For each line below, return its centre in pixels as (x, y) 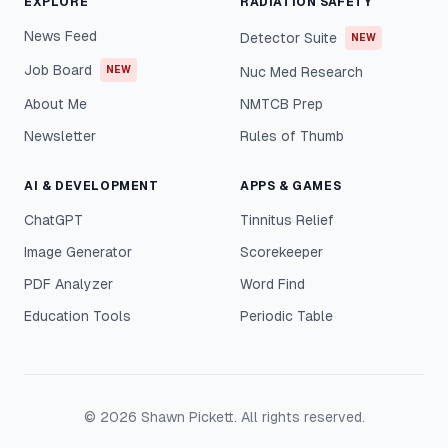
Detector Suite (288, 38)
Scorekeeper (281, 252)
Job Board (58, 70)
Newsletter (60, 136)
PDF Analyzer (68, 284)
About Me (55, 104)
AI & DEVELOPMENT (91, 186)
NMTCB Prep (281, 104)
